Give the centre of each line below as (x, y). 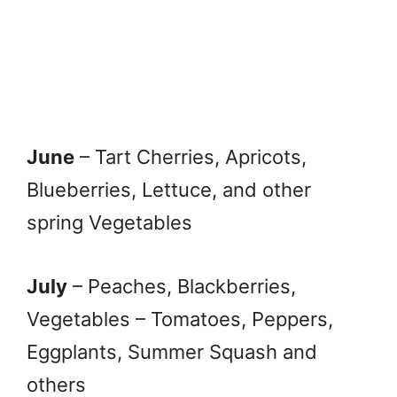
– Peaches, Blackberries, (182, 287)
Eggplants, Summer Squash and (172, 352)
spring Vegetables (109, 223)
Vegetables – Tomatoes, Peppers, (180, 319)
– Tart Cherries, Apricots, (191, 157)
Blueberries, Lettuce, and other (169, 190)
